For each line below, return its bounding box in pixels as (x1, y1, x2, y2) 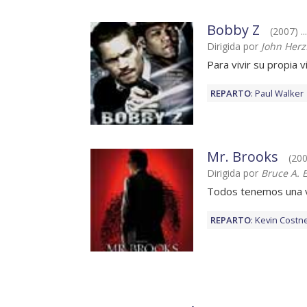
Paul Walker (255, 87, 304, 100)
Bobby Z (207, 21, 260, 40)
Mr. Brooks (207, 147, 278, 167)
